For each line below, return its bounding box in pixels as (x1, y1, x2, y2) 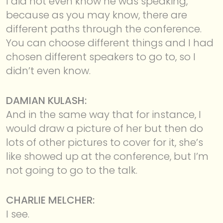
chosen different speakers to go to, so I (6, 49, 196, 64)
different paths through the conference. (6, 21, 202, 36)
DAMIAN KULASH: (6, 93, 87, 108)
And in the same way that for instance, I (6, 107, 201, 121)
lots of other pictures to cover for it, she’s (6, 135, 203, 149)
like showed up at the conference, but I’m (6, 149, 209, 163)
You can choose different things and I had (6, 35, 214, 50)
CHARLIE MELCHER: (6, 193, 95, 207)
